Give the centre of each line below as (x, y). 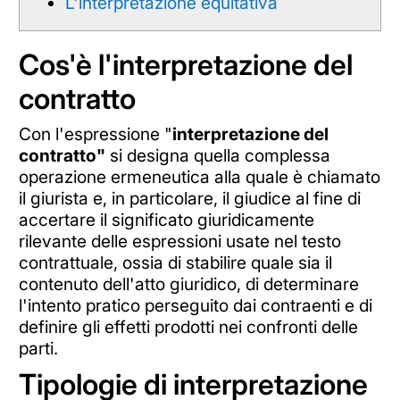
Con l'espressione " (95, 133)
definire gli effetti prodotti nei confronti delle (188, 326)
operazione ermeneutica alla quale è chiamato (199, 176)
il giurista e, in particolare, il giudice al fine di (189, 198)
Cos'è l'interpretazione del (185, 64)
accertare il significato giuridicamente (166, 219)
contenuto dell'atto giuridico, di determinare (188, 283)
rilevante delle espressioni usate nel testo (179, 241)
